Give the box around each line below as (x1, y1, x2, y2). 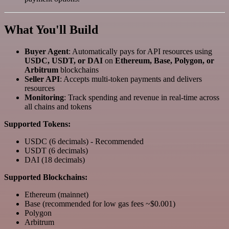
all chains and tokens (25, 102, 91, 111)
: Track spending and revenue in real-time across (64, 93, 219, 102)
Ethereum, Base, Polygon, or (115, 56, 214, 65)
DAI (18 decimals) (25, 155, 85, 165)
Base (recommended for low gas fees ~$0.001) (25, 199, 175, 209)
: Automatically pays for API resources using (68, 47, 212, 56)
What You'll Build (4, 23, 98, 37)
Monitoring (25, 93, 64, 102)
